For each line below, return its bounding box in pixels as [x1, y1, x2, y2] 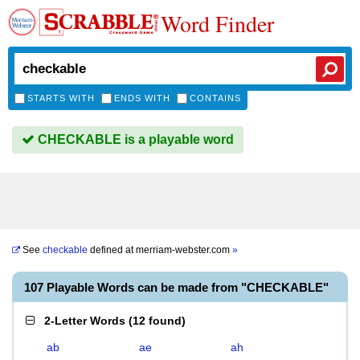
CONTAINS [190, 93, 241, 103]
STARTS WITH [27, 93, 95, 103]
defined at [88, 244, 136, 256]
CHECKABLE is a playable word [35, 133, 234, 146]
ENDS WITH [114, 93, 170, 103]
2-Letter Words [44, 314, 125, 327]
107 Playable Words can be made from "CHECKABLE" [24, 280, 329, 294]
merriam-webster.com [136, 244, 232, 256]
